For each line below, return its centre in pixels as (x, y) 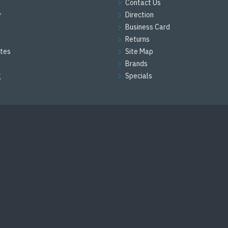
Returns (137, 39)
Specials (139, 76)
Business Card (148, 27)
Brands (136, 64)
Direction (139, 15)
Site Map (139, 52)
